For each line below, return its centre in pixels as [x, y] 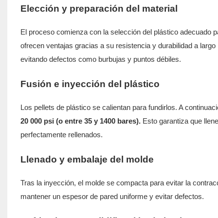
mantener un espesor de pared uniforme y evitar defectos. [112, 196]
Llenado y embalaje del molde [87, 159]
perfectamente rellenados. [61, 134]
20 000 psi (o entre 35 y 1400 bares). [80, 121]
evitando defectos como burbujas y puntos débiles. [100, 59]
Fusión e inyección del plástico [90, 84]
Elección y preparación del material [99, 8]
